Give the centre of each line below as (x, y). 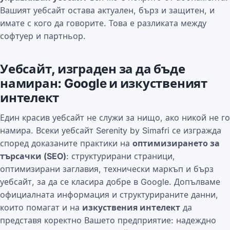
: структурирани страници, (121, 156)
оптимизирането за (176, 143)
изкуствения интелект (131, 208)
